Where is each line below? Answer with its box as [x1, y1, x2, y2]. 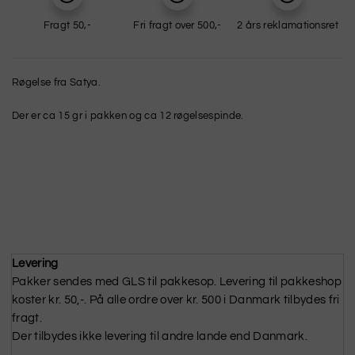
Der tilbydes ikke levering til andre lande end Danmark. [12, 330, 308, 342]
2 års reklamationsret [237, 19, 339, 31]
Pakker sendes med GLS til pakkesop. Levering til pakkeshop [12, 275, 342, 288]
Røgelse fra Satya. [12, 76, 101, 88]
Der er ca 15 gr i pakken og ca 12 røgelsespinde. [12, 109, 244, 121]
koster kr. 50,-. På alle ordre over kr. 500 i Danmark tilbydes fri [12, 293, 340, 306]
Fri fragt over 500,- [133, 19, 222, 31]
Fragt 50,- [43, 19, 91, 31]
